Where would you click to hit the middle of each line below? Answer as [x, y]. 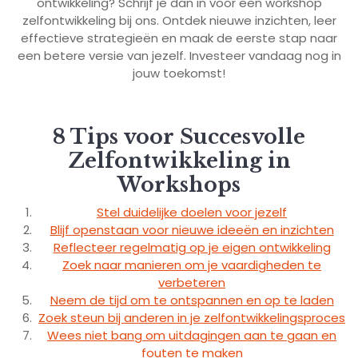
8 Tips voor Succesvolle [179, 137]
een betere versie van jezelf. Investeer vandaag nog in [179, 55]
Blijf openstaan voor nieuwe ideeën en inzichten [192, 229]
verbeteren [192, 282]
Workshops [179, 185]
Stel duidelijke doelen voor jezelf [192, 212]
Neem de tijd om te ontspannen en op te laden [192, 300]
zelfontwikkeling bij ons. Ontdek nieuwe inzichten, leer [179, 20]
